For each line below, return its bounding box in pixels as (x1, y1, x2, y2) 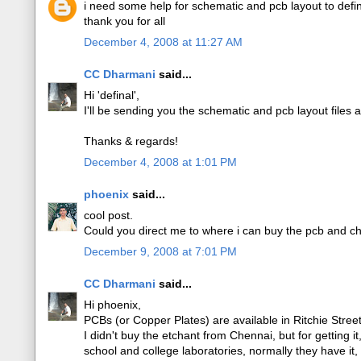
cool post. (84, 209, 133, 222)
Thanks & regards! (84, 135, 178, 147)
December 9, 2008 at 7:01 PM (84, 245, 237, 258)
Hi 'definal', (84, 89, 139, 102)
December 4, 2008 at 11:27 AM (84, 35, 243, 48)
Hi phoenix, (84, 298, 141, 311)
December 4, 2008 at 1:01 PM (84, 156, 237, 168)
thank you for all (84, 15, 165, 27)
